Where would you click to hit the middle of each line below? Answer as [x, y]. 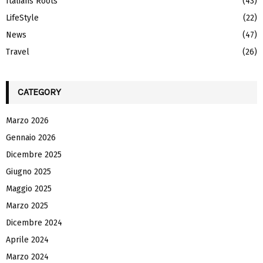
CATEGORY [39, 92]
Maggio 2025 [29, 188]
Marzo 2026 [27, 120]
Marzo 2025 [27, 205]
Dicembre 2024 [34, 222]
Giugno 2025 [28, 171]
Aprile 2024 [27, 240]
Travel [18, 52]
